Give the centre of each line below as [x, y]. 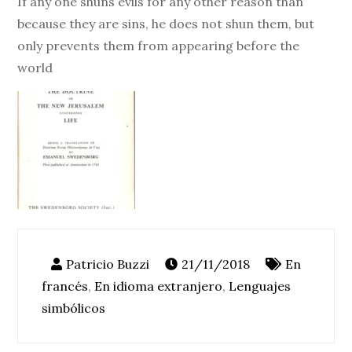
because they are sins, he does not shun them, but [166, 23]
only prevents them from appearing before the [159, 45]
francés [65, 286]
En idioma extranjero [159, 286]
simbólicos [74, 308]
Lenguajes [260, 286]
